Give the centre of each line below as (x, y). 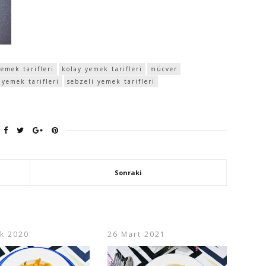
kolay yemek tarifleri (102, 69)
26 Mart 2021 (137, 235)
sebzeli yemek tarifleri (111, 82)
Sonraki (128, 173)
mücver (164, 69)
